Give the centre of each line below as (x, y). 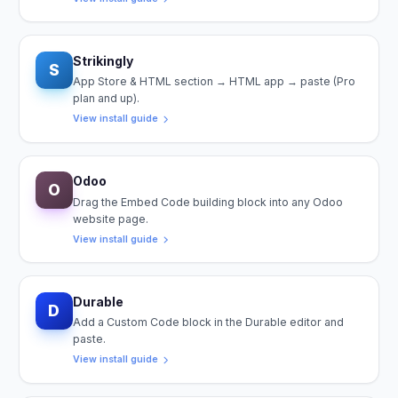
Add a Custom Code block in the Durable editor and (208, 322)
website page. (110, 219)
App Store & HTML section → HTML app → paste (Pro (214, 82)
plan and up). (106, 99)
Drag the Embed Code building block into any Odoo (207, 202)
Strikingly (103, 60)
